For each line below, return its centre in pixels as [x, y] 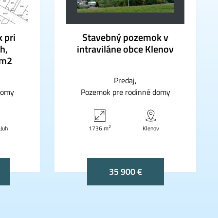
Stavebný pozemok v [125, 37]
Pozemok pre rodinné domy [125, 92]
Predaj [124, 80]
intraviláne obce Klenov [125, 49]
